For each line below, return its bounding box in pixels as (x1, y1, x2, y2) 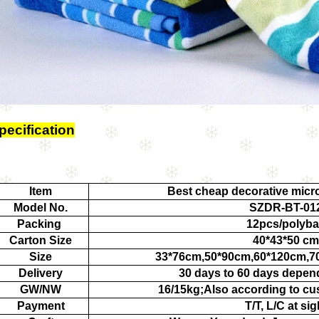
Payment (14, 300, 65, 312)
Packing (14, 218, 64, 230)
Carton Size (6, 234, 72, 246)
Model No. (11, 202, 68, 214)
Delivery (16, 267, 63, 279)
